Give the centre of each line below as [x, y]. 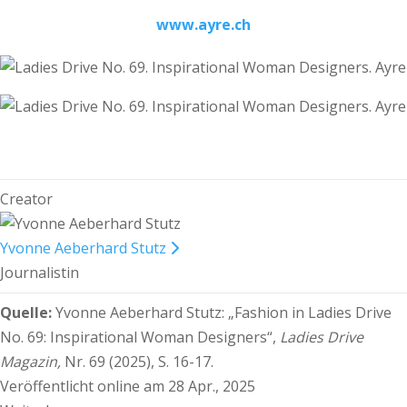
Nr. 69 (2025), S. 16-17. [139, 362]
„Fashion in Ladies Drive [310, 313]
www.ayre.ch [203, 25]
